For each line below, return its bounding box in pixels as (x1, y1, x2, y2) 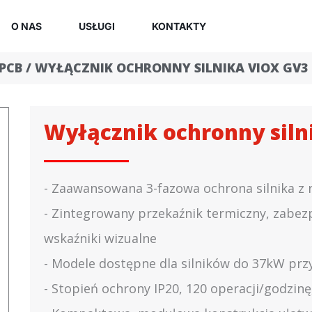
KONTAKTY (152, 19, 206, 32)
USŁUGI (79, 19, 115, 32)
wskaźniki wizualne (44, 230, 157, 247)
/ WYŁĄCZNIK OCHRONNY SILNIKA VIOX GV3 (22, 59, 309, 76)
